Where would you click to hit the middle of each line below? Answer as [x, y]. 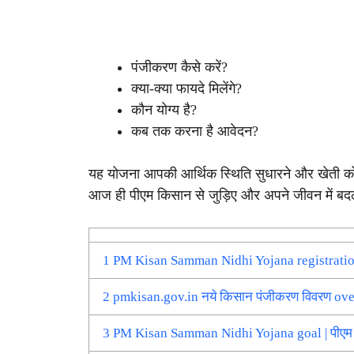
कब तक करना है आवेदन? [195, 131]
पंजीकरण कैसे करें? [179, 67]
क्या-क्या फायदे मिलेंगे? [186, 88]
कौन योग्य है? [164, 109]
